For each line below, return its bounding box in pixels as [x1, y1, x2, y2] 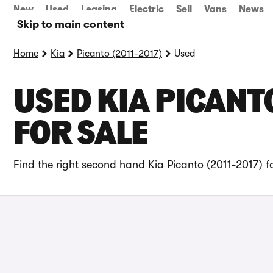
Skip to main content [17, 18, 124, 30]
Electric [129, 4, 164, 15]
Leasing [81, 4, 117, 15]
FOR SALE [13, 118, 148, 152]
